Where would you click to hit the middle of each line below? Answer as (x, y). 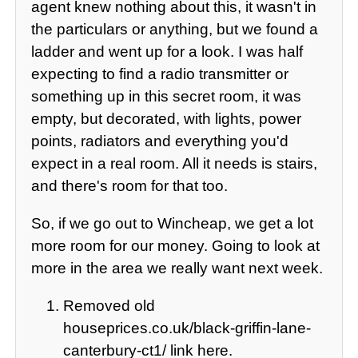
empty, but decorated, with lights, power (167, 118)
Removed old (109, 306)
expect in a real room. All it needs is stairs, (175, 163)
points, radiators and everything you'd (160, 141)
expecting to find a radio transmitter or (160, 74)
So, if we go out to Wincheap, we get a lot (173, 223)
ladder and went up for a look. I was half (167, 51)
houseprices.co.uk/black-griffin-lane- (187, 328)
